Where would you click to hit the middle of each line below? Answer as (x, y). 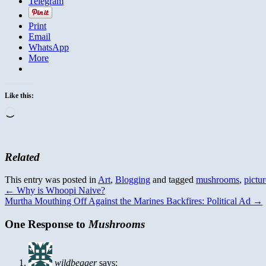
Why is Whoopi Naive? (60, 191)
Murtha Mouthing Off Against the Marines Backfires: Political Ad (129, 201)
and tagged (173, 180)
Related (22, 157)
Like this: (19, 95)
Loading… (35, 111)
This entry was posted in (51, 180)
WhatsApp (49, 47)
